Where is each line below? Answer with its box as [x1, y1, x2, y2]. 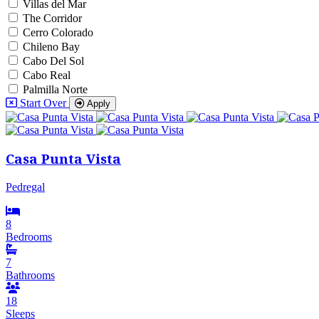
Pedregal [6, 181, 45, 194]
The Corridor [23, 11, 82, 24]
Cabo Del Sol [23, 54, 84, 67]
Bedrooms [6, 231, 52, 244]
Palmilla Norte [23, 83, 88, 95]
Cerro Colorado [23, 26, 93, 38]
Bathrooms [6, 269, 55, 282]
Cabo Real [23, 68, 70, 81]
